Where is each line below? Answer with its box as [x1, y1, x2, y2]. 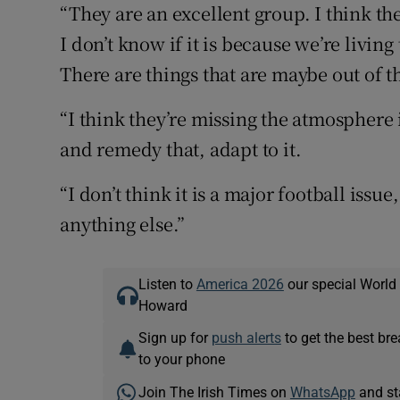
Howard [137, 298, 187, 313]
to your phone [137, 352, 225, 367]
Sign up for [137, 330, 212, 346]
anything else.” [60, 211, 186, 237]
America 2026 [196, 277, 284, 292]
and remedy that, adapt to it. [60, 136, 302, 162]
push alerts [211, 330, 281, 346]
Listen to [137, 277, 196, 292]
